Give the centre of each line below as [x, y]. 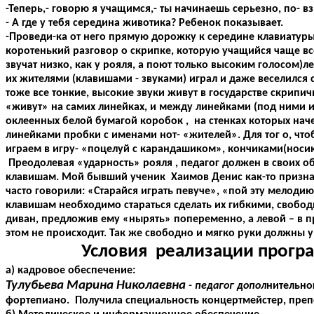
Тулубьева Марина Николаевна [97, 286]
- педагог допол [227, 286]
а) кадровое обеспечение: [70, 271]
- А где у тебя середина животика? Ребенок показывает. [144, 23]
